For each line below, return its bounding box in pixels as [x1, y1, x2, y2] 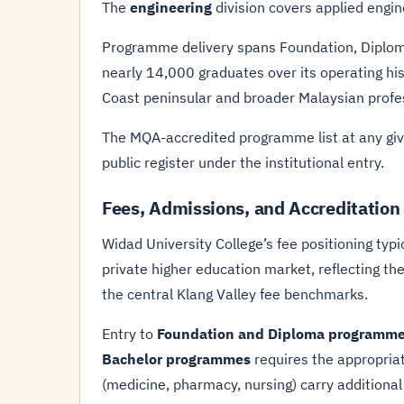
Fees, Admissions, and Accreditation [102, 196, 400, 220]
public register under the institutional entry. [102, 153, 384, 171]
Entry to [102, 325, 157, 343]
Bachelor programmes [102, 350, 251, 368]
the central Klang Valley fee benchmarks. [102, 285, 368, 303]
